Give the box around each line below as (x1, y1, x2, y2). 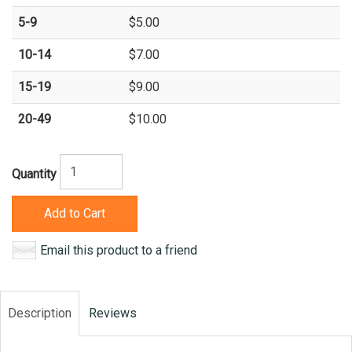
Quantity (12, 166, 57, 181)
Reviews (89, 305, 137, 321)
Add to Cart (44, 205, 105, 221)
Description (8, 305, 71, 321)
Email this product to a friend (40, 242, 197, 258)
